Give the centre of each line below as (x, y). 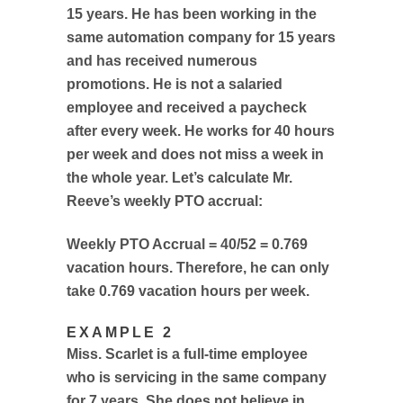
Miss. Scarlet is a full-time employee (187, 354)
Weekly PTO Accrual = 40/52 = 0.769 (187, 244)
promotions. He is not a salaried (175, 84)
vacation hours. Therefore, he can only (198, 268)
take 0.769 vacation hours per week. (188, 291)
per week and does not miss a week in (195, 154)
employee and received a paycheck (187, 107)
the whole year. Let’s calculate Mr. (179, 178)
